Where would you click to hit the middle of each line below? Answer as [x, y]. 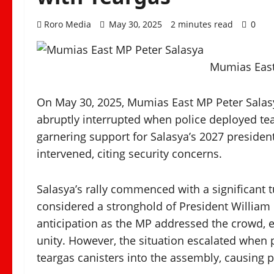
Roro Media [68, 24]
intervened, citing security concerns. [129, 154]
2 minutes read [202, 24]
